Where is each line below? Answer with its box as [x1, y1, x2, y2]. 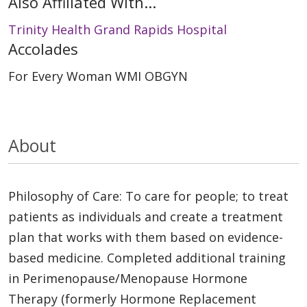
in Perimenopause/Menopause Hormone [8, 269, 247, 286]
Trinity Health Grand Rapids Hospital [8, 21, 227, 38]
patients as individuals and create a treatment [8, 208, 283, 225]
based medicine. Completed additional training [8, 249, 286, 266]
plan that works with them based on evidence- [8, 228, 283, 245]
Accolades [8, 38, 78, 59]
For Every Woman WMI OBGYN [8, 67, 188, 84]
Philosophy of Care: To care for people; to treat [8, 187, 288, 204]
